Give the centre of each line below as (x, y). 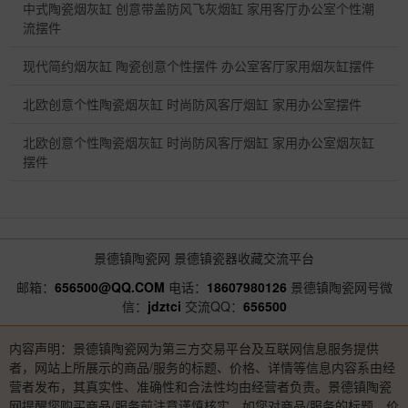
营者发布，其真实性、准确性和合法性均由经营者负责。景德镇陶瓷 (200, 387)
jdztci (164, 306)
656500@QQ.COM (109, 286)
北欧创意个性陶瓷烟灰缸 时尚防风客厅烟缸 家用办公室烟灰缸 (199, 143)
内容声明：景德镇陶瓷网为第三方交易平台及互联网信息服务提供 (194, 348)
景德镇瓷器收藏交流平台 (242, 258)
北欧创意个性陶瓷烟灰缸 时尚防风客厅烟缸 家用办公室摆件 (192, 104)
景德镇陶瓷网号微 (339, 286)
